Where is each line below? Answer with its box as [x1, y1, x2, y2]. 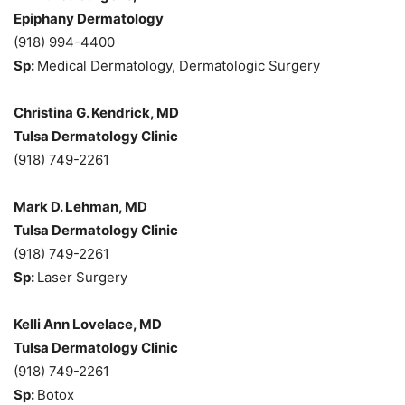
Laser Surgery [37, 268, 127, 286]
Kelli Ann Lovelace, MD [14, 315, 162, 333]
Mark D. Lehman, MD [14, 197, 147, 215]
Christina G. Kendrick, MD [14, 103, 179, 121]
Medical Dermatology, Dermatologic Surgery [37, 56, 320, 74]
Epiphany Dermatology [14, 9, 164, 27]
